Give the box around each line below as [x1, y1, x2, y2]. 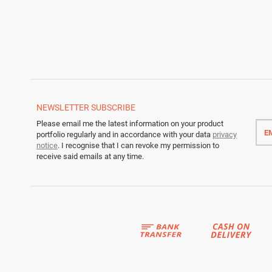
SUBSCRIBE [91, 102, 135, 112]
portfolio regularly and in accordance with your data [36, 129, 212, 139]
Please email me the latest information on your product [36, 118, 223, 128]
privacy [212, 129, 237, 139]
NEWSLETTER [36, 102, 89, 112]
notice [36, 140, 58, 150]
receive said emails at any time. [36, 151, 144, 161]
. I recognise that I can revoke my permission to [58, 140, 219, 150]
